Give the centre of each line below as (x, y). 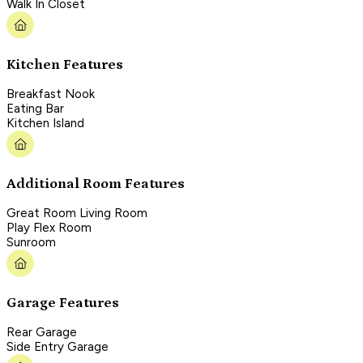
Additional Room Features (96, 184)
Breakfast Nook (51, 94)
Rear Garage (42, 333)
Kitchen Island (45, 124)
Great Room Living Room (77, 214)
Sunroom (31, 243)
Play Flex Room (49, 228)
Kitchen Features (65, 64)
